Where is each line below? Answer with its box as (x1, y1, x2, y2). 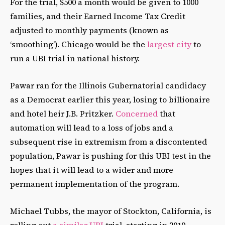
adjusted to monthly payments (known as (10, 24, 169, 36)
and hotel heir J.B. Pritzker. (10, 107, 116, 119)
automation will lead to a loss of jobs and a (10, 122, 173, 133)
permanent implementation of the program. (10, 178, 179, 189)
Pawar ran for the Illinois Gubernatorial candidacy (10, 79, 206, 91)
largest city (147, 38, 191, 50)
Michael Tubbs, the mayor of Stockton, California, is (10, 205, 211, 216)
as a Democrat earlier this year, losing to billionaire (10, 93, 210, 105)
